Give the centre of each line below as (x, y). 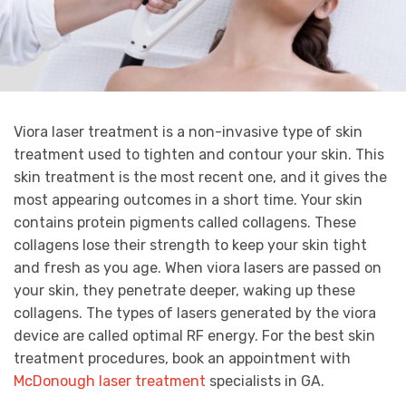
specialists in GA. (265, 382)
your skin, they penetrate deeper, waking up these (184, 291)
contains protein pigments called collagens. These (185, 223)
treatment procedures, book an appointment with (182, 359)
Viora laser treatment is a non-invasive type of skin (188, 132)
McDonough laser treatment (110, 382)
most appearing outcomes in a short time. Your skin (188, 200)
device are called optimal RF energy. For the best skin (194, 336)
